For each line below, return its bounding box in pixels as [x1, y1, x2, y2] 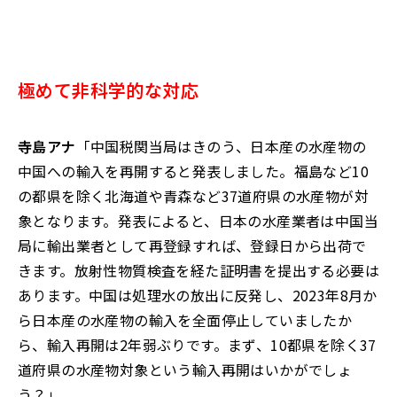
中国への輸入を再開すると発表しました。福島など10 [18, 160, 369, 183]
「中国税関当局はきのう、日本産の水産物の [75, 136, 367, 158]
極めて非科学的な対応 [18, 77, 198, 104]
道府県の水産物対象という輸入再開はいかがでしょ [18, 359, 353, 381]
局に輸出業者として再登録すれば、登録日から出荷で [18, 235, 367, 257]
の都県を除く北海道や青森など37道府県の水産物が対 [18, 185, 369, 207]
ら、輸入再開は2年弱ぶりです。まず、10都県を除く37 [18, 334, 377, 356]
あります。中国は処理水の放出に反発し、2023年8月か [18, 284, 378, 307]
